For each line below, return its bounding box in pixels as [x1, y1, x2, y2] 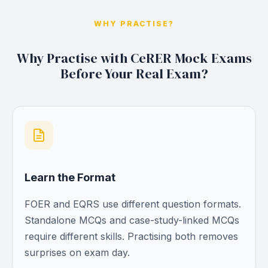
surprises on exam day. [25, 246, 130, 258]
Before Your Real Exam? [60, 65, 208, 83]
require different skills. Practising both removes [25, 230, 238, 242]
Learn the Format [25, 170, 115, 184]
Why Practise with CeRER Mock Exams [16, 49, 252, 68]
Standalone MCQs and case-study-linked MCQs [25, 214, 239, 226]
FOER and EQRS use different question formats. [25, 198, 241, 210]
